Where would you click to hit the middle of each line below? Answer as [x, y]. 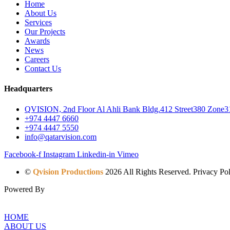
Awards [37, 41]
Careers [37, 60]
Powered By [24, 189]
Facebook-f [23, 154]
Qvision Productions [68, 171]
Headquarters [28, 89]
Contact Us [43, 69]
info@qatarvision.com [61, 137]
